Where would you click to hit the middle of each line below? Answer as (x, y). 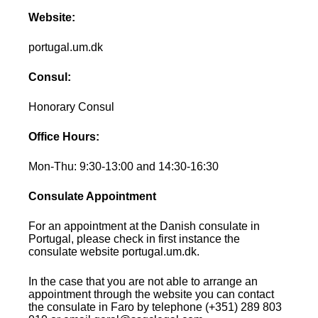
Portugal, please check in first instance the (135, 238)
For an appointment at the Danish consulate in (144, 226)
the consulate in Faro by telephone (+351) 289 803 (155, 307)
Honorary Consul (72, 106)
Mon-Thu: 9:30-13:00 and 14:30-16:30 (124, 166)
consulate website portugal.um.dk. (114, 251)
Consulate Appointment (93, 196)
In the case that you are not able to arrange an (143, 281)
